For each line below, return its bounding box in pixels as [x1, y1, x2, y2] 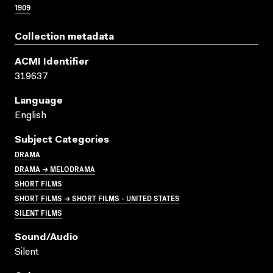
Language [15, 96, 63, 106]
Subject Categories [15, 135, 109, 145]
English [15, 110, 46, 121]
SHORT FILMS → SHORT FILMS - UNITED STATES [15, 192, 180, 203]
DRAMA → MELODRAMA [15, 163, 95, 174]
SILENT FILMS [15, 207, 62, 218]
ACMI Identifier [15, 57, 89, 67]
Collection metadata [15, 32, 114, 42]
